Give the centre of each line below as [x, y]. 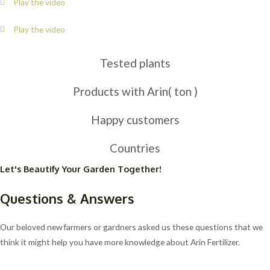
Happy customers [135, 120]
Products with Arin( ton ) [135, 92]
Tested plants [135, 63]
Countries [135, 148]
